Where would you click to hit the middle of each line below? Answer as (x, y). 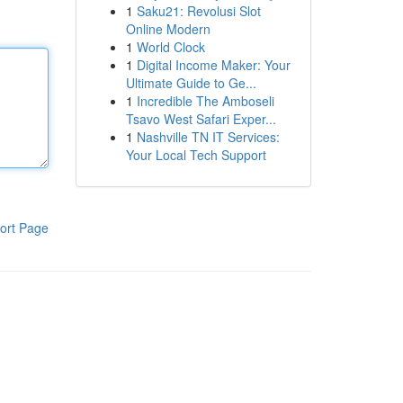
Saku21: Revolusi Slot (198, 11)
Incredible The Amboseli (205, 101)
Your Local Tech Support (196, 155)
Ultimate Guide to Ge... (191, 83)
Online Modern (168, 29)
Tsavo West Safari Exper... (201, 119)
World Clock (170, 47)
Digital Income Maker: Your (213, 65)
